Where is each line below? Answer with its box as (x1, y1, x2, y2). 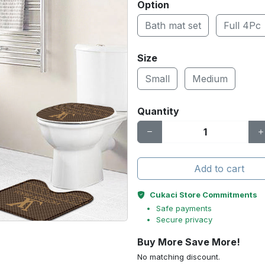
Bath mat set (145, 20, 201, 31)
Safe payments (156, 203, 212, 213)
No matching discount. (137, 252, 220, 261)
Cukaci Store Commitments (150, 190, 257, 199)
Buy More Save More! (137, 236, 240, 248)
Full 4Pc (224, 20, 261, 31)
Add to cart (194, 163, 244, 174)
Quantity (137, 105, 179, 117)
